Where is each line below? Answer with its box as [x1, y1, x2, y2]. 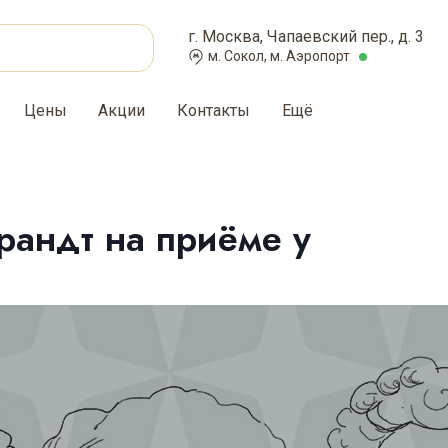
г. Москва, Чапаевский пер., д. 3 [188, 27, 424, 46]
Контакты [177, 101, 250, 120]
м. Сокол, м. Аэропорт [208, 48, 350, 64]
